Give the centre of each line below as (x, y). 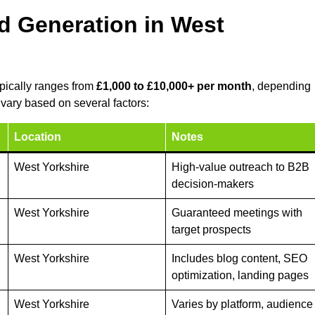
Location (38, 137)
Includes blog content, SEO (239, 259)
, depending (281, 86)
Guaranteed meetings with (237, 213)
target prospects (211, 230)
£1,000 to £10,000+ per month (174, 86)
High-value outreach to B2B (240, 167)
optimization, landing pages (240, 276)
